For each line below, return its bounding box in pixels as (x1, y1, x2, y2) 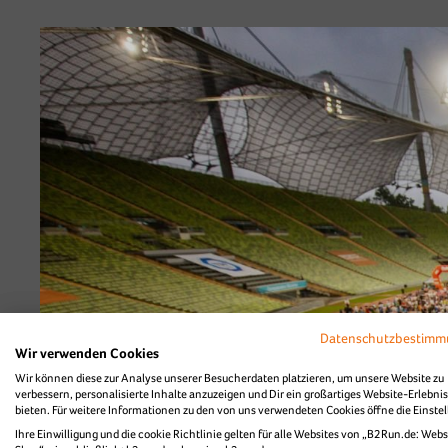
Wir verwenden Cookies (15, 345, 159, 361)
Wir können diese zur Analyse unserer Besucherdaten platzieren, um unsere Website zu (15, 371, 444, 385)
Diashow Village (232, 13, 414, 45)
